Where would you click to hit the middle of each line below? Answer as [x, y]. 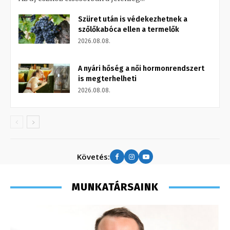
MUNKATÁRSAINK [115, 187]
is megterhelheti [107, 79]
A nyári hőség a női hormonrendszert [141, 69]
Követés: [93, 156]
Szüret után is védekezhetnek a [133, 20]
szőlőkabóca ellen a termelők [129, 30]
